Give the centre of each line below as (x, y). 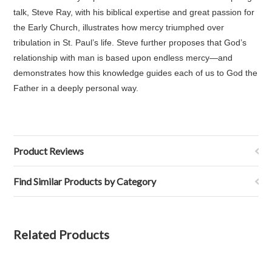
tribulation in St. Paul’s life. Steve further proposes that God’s (130, 42)
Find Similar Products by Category (85, 181)
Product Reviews (49, 151)
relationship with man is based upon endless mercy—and (123, 58)
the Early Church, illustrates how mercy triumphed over (119, 27)
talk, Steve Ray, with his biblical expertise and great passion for (134, 12)
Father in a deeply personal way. (76, 88)
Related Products (62, 234)
